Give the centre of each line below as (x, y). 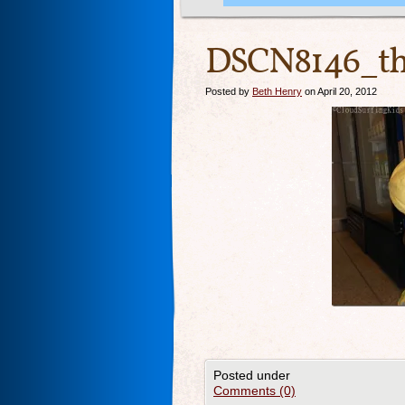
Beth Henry (277, 91)
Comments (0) (254, 391)
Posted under (252, 375)
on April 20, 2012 (339, 91)
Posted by (229, 91)
